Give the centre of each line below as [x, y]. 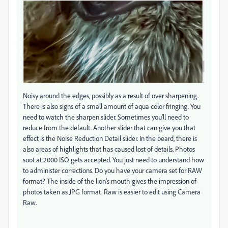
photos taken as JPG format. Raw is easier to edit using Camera [112, 192]
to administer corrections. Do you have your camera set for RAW [112, 170]
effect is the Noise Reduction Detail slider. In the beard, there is [110, 138]
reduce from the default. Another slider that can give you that [109, 128]
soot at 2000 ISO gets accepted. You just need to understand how [113, 160]
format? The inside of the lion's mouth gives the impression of [110, 181]
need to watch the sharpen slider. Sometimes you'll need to [106, 117]
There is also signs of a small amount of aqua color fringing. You [112, 106]
